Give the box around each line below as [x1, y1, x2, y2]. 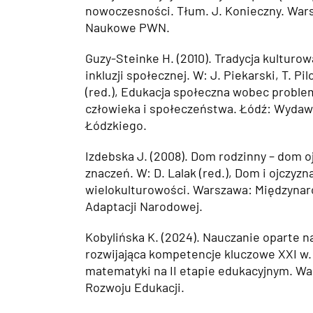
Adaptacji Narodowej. [85, 198, 203, 214]
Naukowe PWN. [85, 20, 170, 36]
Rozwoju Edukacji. [85, 279, 184, 296]
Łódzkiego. [85, 117, 147, 133]
